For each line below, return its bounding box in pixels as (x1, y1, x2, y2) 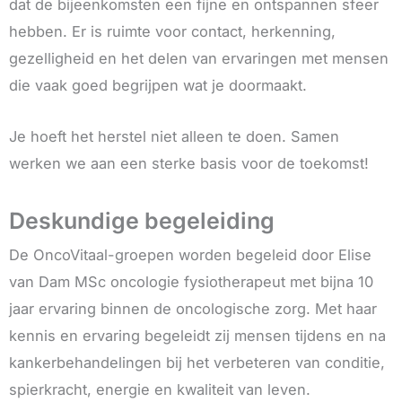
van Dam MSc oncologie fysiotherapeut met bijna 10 (9, 272, 373, 291)
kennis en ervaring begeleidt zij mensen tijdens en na (9, 326, 386, 345)
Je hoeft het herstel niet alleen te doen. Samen (9, 127, 339, 145)
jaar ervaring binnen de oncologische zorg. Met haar (9, 299, 377, 318)
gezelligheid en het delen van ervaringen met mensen (9, 49, 389, 68)
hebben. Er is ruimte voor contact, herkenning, (9, 22, 336, 41)
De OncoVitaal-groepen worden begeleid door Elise (9, 245, 371, 264)
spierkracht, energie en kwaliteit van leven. (9, 380, 310, 398)
